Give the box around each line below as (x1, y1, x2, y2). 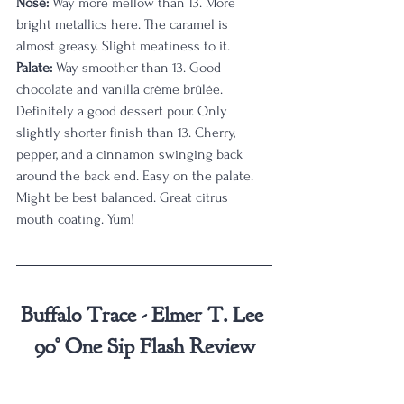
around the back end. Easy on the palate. (16, 168, 257, 184)
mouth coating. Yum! (16, 211, 134, 227)
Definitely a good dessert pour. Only (16, 103, 231, 119)
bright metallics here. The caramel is (16, 16, 232, 32)
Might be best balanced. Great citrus (16, 189, 232, 206)
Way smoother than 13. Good (52, 60, 225, 76)
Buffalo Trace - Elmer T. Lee (20, 301, 269, 328)
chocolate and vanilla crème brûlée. (16, 81, 226, 97)
